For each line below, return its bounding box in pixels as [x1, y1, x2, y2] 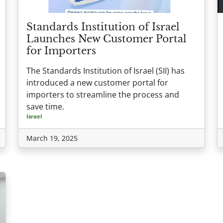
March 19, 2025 [26, 133, 78, 143]
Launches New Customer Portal [26, 33, 187, 45]
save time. [26, 101, 64, 112]
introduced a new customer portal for [26, 77, 168, 89]
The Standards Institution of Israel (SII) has [26, 65, 185, 77]
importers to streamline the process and [26, 89, 179, 101]
